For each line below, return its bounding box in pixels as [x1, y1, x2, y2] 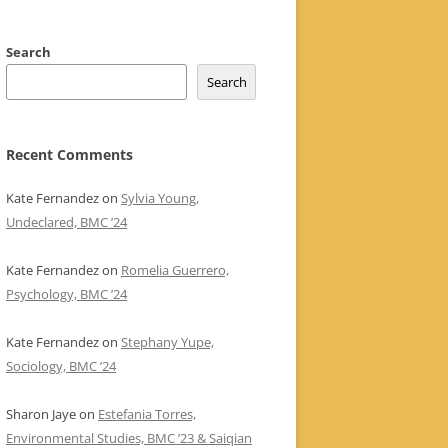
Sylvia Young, [121, 189, 199, 207]
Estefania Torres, [98, 405, 196, 423]
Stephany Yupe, [121, 333, 214, 351]
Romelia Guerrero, [121, 261, 229, 279]
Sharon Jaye [6, 405, 76, 423]
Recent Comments [6, 145, 133, 164]
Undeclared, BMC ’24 [6, 213, 127, 231]
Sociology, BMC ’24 [6, 357, 116, 375]
